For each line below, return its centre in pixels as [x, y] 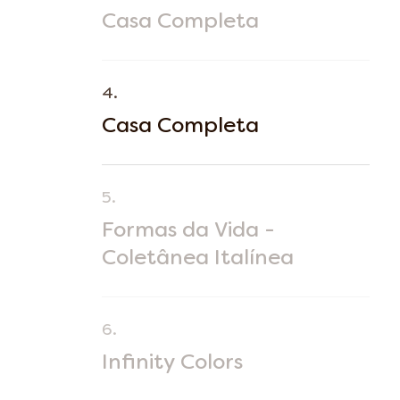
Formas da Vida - [188, 231]
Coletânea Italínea [198, 259]
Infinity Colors [172, 363]
